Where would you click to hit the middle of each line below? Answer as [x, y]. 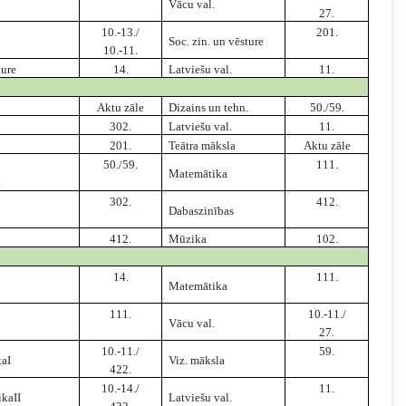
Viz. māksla [197, 361]
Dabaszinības [202, 211]
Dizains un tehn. [209, 108]
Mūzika [188, 239]
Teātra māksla [203, 146]
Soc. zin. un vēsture [217, 42]
